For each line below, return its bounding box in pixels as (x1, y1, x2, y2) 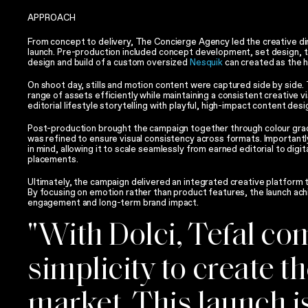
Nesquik (189, 57, 223, 68)
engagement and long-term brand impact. (27, 197, 199, 208)
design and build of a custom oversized (27, 57, 190, 68)
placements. (27, 154, 78, 165)
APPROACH (27, 12, 76, 23)
